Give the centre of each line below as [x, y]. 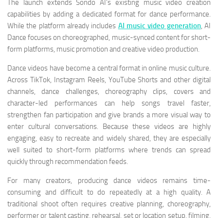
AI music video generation [159, 26]
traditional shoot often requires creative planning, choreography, [109, 204]
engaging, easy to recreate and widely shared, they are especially [109, 138]
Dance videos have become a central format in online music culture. [109, 68]
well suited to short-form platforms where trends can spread [109, 150]
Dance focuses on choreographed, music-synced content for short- [109, 38]
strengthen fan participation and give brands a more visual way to [109, 115]
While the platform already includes [63, 26]
